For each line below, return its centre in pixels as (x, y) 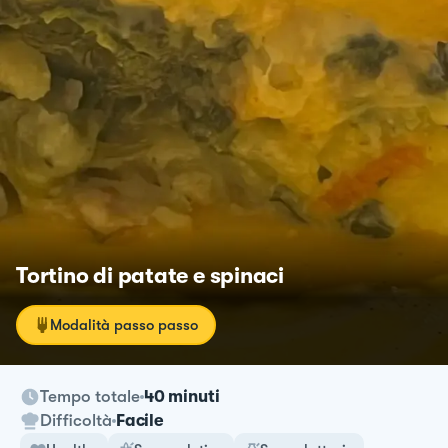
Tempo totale (90, 396)
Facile (140, 420)
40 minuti (182, 396)
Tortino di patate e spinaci (150, 275)
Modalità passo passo (124, 324)
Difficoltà (76, 420)
